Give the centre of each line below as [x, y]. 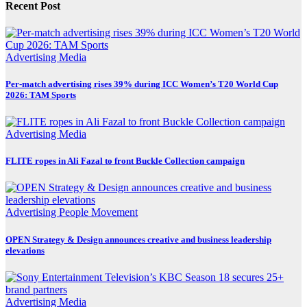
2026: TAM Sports [41, 95]
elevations [25, 250]
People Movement [98, 212]
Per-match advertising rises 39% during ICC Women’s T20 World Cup [142, 84]
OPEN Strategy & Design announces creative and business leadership [138, 239]
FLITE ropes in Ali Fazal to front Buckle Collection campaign [125, 161]
